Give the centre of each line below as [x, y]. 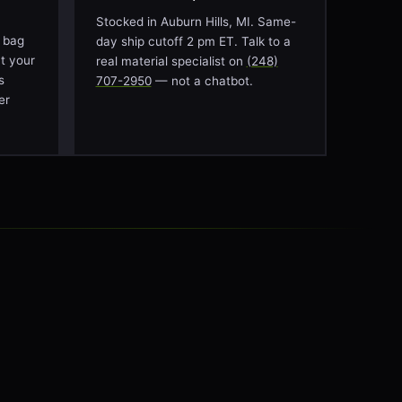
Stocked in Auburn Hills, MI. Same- [196, 22]
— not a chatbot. [202, 81]
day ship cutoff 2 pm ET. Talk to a [193, 41]
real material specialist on [171, 61]
